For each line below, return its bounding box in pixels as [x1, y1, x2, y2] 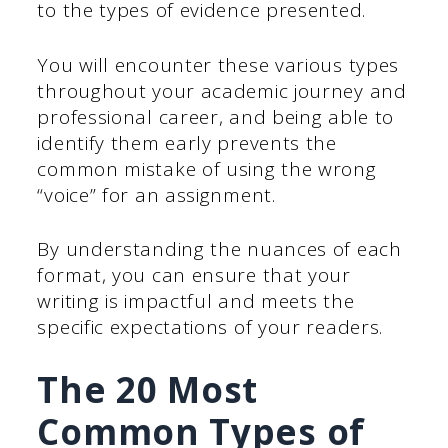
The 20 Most [37, 365, 259, 413]
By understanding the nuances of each [37, 236, 402, 263]
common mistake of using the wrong [37, 155, 377, 182]
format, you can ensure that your [37, 262, 351, 289]
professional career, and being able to [37, 103, 395, 130]
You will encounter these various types [37, 51, 400, 78]
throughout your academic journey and [37, 77, 407, 104]
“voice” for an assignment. [37, 181, 276, 208]
